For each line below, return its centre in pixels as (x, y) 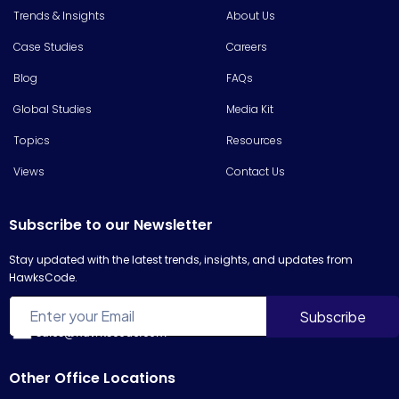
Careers (247, 46)
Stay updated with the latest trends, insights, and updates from (181, 259)
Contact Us (256, 171)
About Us (251, 15)
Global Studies (53, 109)
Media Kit (250, 109)
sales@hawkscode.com (101, 332)
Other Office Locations (92, 378)
